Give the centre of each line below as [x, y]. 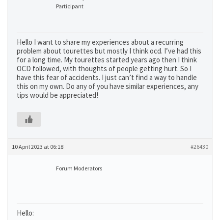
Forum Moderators [79, 168]
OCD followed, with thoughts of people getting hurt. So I [104, 69]
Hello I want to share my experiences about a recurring [100, 42]
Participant [70, 6]
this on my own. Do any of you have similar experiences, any [108, 86]
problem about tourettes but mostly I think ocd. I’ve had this [109, 51]
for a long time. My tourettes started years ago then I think [107, 60]
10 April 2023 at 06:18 [38, 147]
